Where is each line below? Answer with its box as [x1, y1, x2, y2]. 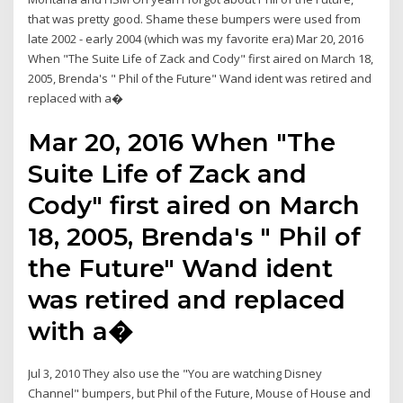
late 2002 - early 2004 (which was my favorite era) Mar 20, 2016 [28, 31, 364, 48]
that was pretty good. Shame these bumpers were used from [28, 11, 362, 28]
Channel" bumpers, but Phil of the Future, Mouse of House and [28, 384, 372, 401]
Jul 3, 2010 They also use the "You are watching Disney [28, 364, 323, 381]
